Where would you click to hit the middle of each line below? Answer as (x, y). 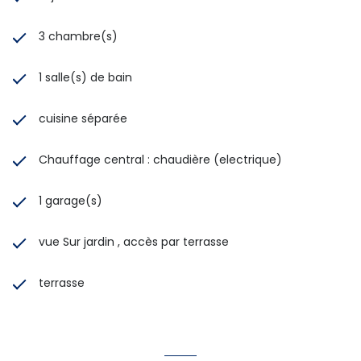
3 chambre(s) (78, 36)
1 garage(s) (71, 200)
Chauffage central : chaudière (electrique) (160, 159)
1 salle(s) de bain (85, 77)
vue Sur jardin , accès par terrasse (134, 241)
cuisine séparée (83, 118)
